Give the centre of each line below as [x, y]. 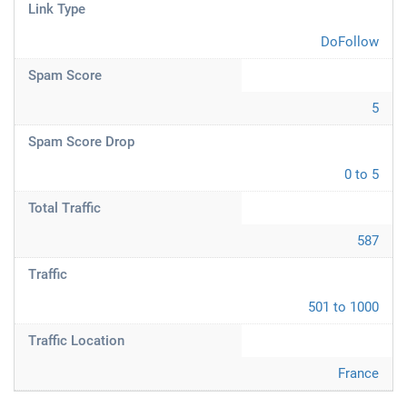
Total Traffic [65, 208]
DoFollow [350, 42]
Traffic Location [76, 341]
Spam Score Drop [81, 142]
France [358, 373]
